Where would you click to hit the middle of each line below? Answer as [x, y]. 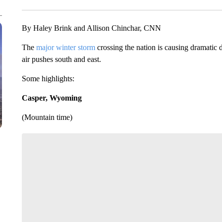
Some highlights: [48, 79]
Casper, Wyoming [52, 98]
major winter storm [65, 47]
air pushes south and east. [61, 59]
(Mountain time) [47, 117]
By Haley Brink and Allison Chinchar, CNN [91, 28]
